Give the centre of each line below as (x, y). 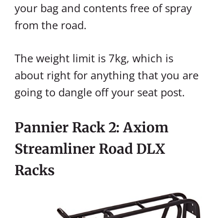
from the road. (51, 25)
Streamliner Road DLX (90, 149)
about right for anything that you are (107, 75)
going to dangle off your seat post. (100, 92)
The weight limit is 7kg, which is (94, 58)
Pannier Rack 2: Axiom (91, 127)
